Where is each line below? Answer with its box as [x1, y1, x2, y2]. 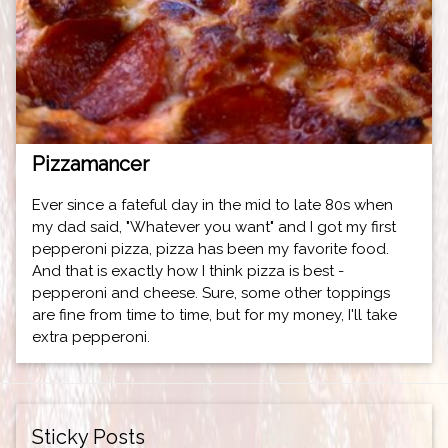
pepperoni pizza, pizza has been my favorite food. [31, 240, 389, 259]
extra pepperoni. [31, 328, 150, 347]
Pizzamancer [31, 152, 149, 177]
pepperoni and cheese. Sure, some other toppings [31, 284, 390, 303]
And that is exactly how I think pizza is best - [31, 262, 344, 281]
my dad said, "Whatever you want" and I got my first [31, 218, 396, 237]
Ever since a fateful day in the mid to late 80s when [31, 196, 393, 215]
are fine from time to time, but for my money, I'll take [31, 306, 397, 325]
